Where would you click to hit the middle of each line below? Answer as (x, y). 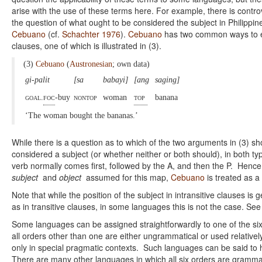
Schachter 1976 (91, 34)
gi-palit (39, 80)
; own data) (132, 64)
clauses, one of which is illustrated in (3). (87, 46)
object (70, 177)
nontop (87, 98)
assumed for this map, (126, 177)
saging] (168, 80)
